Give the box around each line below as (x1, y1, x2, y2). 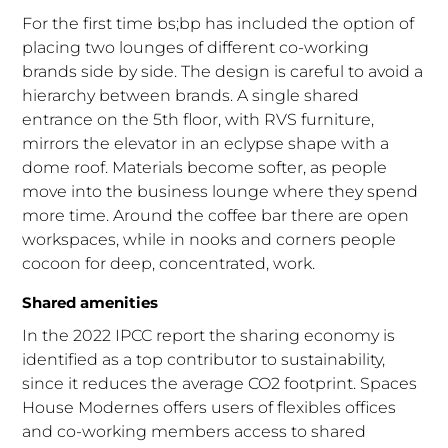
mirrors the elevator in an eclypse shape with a (22, 133, 390, 153)
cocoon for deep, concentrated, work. (22, 253, 316, 273)
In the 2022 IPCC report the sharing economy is (22, 325, 396, 345)
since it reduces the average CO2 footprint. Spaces (22, 373, 418, 393)
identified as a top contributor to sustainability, (22, 349, 386, 369)
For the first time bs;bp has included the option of (22, 13, 415, 33)
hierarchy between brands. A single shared (22, 85, 360, 105)
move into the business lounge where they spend (22, 181, 419, 201)
